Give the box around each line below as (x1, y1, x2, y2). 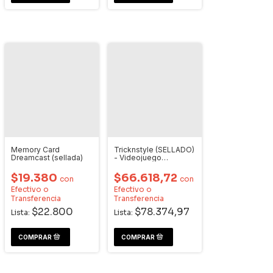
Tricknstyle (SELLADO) (114, 145, 194, 154)
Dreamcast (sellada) (11, 153, 83, 162)
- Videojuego (114, 153, 161, 162)
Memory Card (11, 145, 60, 154)
